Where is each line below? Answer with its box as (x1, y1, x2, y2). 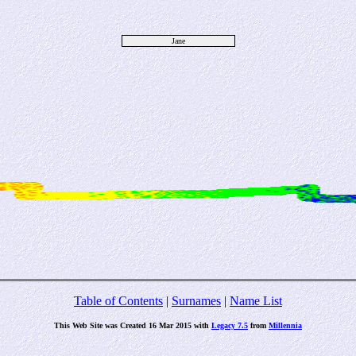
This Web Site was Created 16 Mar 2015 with (54, 321, 211, 330)
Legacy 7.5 (211, 321, 248, 330)
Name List (230, 294, 282, 308)
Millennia (269, 321, 302, 330)
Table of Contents (74, 294, 163, 308)
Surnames (172, 294, 221, 308)
